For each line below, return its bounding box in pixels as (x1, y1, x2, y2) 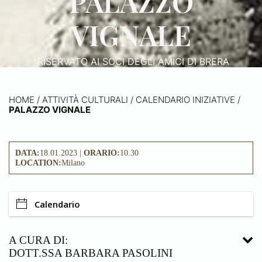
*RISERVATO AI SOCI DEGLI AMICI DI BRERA (33, 56, 229, 67)
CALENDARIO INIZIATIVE (136, 94, 235, 105)
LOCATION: (15, 158, 61, 167)
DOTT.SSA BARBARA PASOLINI (9, 247, 173, 259)
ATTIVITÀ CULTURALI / (42, 94, 133, 105)
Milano (61, 158, 85, 167)
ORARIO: (84, 148, 120, 157)
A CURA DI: (9, 234, 68, 246)
